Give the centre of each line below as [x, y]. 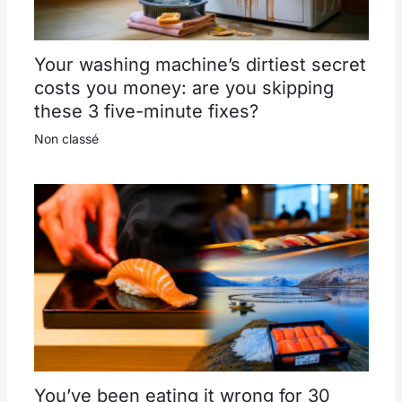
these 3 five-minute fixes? [146, 111]
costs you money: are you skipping [184, 87]
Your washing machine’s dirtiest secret [200, 64]
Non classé [66, 138]
